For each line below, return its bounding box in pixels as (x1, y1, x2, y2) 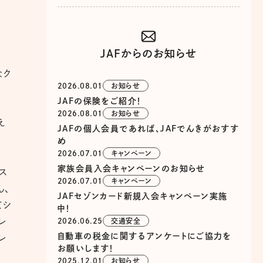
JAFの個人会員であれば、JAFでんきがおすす (58, 124, 240, 133)
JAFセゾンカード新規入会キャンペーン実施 (58, 192, 228, 201)
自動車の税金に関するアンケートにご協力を (58, 232, 231, 241)
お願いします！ (58, 244, 114, 253)
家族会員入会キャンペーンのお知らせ (58, 164, 205, 173)
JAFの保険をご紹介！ (58, 97, 142, 106)
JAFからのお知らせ (100, 48, 197, 59)
